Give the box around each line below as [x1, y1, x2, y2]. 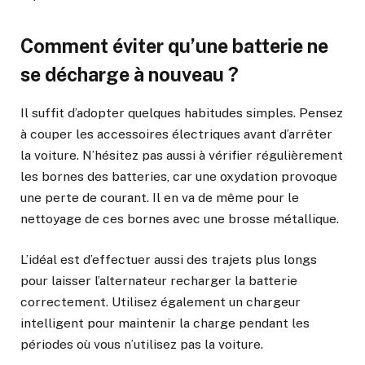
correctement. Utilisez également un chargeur [20, 294, 301, 310]
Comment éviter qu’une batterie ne [20, 34, 328, 57]
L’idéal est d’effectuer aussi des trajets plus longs [20, 252, 317, 268]
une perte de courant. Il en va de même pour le [20, 190, 299, 206]
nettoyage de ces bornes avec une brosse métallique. [20, 211, 339, 227]
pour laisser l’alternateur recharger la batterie [20, 273, 297, 289]
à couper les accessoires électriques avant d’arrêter [20, 126, 332, 143]
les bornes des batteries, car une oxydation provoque [20, 169, 337, 185]
